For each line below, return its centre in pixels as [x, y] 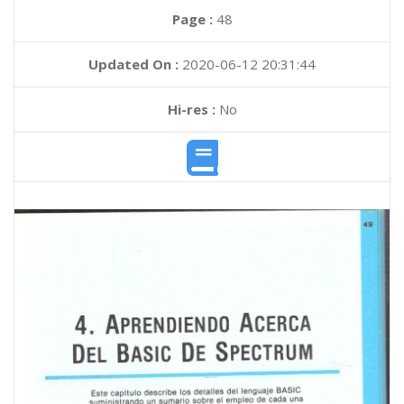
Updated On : [133, 64]
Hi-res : [191, 109]
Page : [194, 19]
